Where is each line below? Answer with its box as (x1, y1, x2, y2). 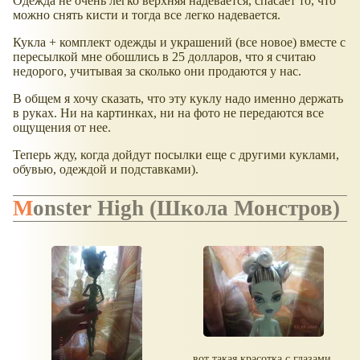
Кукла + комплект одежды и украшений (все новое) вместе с (13, 35, 346, 50)
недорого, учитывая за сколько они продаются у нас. (13, 64, 301, 79)
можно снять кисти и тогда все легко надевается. (13, 8, 280, 22)
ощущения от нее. (13, 121, 111, 135)
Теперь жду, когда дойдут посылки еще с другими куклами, (13, 148, 339, 162)
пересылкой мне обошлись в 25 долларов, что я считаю (13, 50, 316, 64)
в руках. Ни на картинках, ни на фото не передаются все (13, 106, 324, 121)
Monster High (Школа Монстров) (33, 195, 340, 220)
